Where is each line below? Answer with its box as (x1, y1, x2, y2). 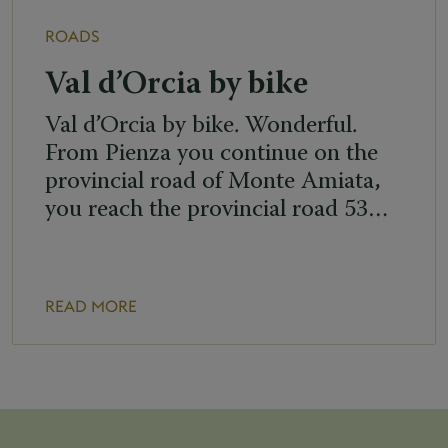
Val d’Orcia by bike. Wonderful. (45, 113, 357, 138)
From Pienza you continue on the (45, 141, 378, 166)
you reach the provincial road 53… (45, 197, 389, 222)
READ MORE (45, 296, 137, 317)
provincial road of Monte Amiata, (45, 169, 381, 194)
